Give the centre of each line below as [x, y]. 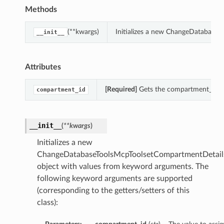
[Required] [121, 89]
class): [47, 203]
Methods [41, 10]
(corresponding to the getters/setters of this [113, 191]
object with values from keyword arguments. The [122, 167]
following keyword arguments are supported [114, 179]
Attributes [43, 67]
